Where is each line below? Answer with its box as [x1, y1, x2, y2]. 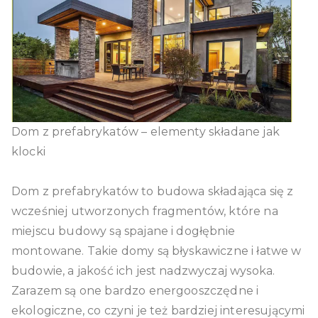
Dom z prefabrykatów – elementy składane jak [11, 124, 280, 138]
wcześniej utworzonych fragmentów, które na [11, 204, 278, 218]
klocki [11, 144, 45, 158]
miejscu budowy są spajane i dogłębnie [11, 224, 235, 238]
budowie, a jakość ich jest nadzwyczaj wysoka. [11, 263, 275, 278]
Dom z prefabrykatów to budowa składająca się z [11, 184, 294, 198]
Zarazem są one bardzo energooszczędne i [11, 283, 259, 297]
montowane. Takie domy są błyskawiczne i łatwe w [11, 243, 302, 258]
